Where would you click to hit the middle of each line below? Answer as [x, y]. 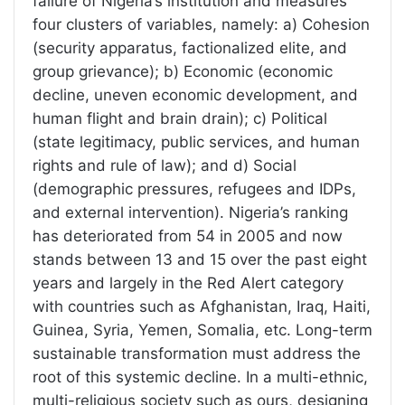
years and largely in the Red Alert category [188, 283]
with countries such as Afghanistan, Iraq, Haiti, [202, 307]
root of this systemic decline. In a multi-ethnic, [200, 377]
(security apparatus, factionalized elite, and [190, 48]
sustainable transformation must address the [197, 354]
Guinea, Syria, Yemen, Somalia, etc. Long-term [202, 330]
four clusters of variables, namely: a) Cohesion [201, 25]
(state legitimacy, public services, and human [196, 142]
